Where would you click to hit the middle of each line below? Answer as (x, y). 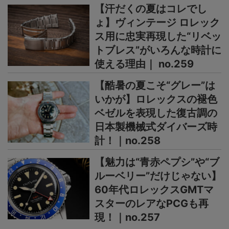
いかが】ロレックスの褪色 (156, 99)
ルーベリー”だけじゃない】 (158, 176)
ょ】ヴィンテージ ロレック (157, 23)
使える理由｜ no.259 (144, 64)
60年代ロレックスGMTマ (154, 190)
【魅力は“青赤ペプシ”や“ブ (157, 162)
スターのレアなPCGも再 (152, 204)
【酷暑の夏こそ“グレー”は (155, 86)
